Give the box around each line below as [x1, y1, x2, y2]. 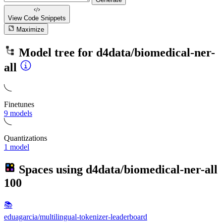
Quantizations [4, 133, 47, 142]
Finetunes [4, 100, 34, 109]
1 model [4, 142, 29, 151]
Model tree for [16, 46, 96, 59]
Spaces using [16, 163, 86, 176]
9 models [4, 109, 32, 117]
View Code [8, 14, 41, 22]
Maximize [16, 25, 45, 33]
